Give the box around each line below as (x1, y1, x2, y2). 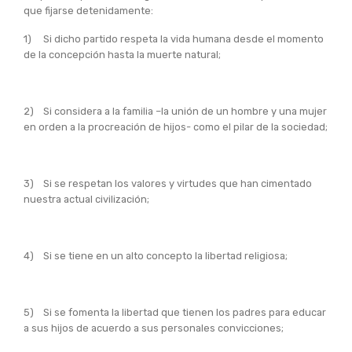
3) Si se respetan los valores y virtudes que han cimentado (24, 177, 312, 189)
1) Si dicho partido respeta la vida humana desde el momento (24, 32, 324, 45)
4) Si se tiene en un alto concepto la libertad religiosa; (24, 249, 288, 262)
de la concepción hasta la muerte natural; (24, 48, 221, 60)
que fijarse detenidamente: (24, 4, 153, 16)
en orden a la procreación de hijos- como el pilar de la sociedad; (24, 120, 328, 133)
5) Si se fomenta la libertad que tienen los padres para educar (24, 306, 326, 318)
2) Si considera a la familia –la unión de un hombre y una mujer (24, 104, 327, 117)
